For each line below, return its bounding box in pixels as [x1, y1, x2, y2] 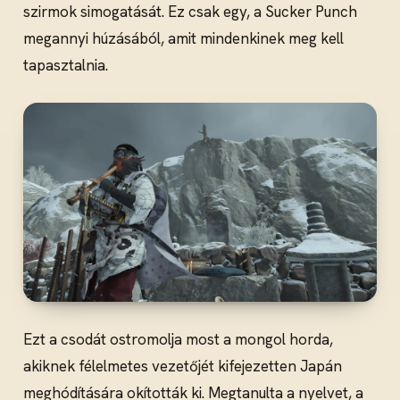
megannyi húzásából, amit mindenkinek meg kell [23, 28, 344, 48]
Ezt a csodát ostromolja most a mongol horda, [23, 329, 333, 349]
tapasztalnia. [23, 54, 108, 75]
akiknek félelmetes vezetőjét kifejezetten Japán [23, 355, 342, 376]
